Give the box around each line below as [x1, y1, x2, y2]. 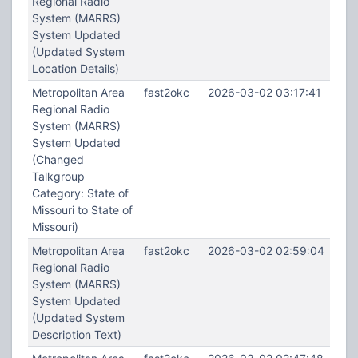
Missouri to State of [31, 203, 133, 217]
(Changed [31, 153, 84, 166]
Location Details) [31, 62, 119, 75]
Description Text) [31, 328, 121, 341]
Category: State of [31, 186, 129, 200]
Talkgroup [31, 169, 85, 183]
